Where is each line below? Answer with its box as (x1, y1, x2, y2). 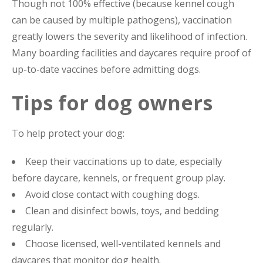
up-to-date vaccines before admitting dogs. (12, 63, 201, 76)
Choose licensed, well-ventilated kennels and (25, 237, 221, 251)
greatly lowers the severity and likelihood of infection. (12, 30, 247, 43)
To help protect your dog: (12, 127, 124, 140)
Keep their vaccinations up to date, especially (25, 155, 222, 168)
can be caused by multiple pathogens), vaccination (12, 14, 232, 27)
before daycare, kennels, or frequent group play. (12, 171, 225, 185)
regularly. (12, 221, 53, 234)
